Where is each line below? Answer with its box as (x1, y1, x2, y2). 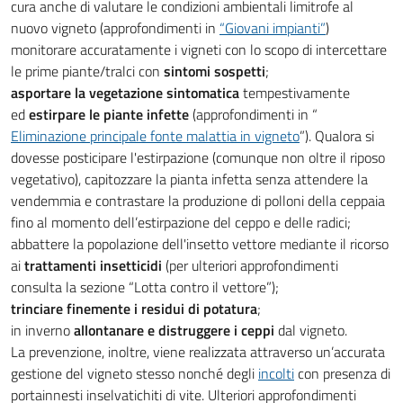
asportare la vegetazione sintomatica (11, 82, 243, 103)
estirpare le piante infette (29, 103, 189, 125)
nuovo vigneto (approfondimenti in (11, 17, 219, 39)
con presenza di (294, 363, 390, 384)
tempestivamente (243, 82, 350, 103)
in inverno (11, 319, 74, 341)
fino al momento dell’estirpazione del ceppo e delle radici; (11, 211, 351, 233)
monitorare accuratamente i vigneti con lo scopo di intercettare (11, 39, 387, 60)
